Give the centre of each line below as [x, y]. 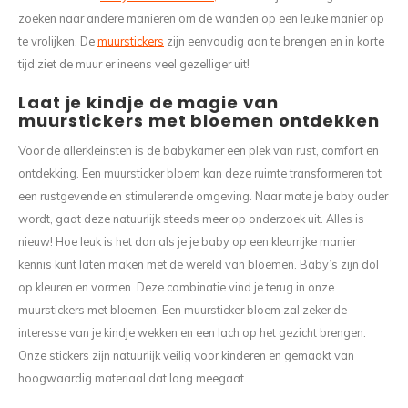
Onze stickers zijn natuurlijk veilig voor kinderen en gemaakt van [186, 355]
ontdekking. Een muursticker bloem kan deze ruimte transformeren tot [200, 173]
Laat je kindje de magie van [148, 102]
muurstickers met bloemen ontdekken [199, 121]
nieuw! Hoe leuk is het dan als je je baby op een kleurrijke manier [187, 241]
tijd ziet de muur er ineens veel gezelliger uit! [134, 64]
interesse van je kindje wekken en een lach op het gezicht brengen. [192, 332]
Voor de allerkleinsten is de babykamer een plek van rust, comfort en [199, 150]
